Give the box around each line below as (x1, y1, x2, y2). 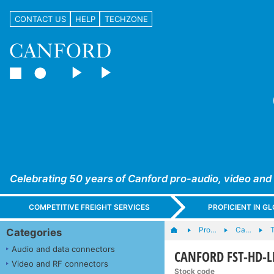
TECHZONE (104, 13, 148, 24)
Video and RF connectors (12, 258, 108, 268)
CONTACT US (14, 13, 66, 24)
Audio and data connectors (12, 243, 115, 254)
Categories (6, 226, 62, 239)
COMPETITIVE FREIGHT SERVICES (29, 202, 150, 212)
